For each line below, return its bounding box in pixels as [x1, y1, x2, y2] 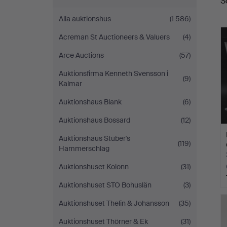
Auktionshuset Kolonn [59, 162, 129, 171]
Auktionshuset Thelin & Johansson [59, 199, 169, 208]
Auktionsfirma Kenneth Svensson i [59, 69, 168, 78]
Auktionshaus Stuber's [59, 134, 130, 143]
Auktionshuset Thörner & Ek [59, 217, 148, 226]
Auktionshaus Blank [59, 97, 122, 106]
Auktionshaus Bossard [59, 116, 130, 125]
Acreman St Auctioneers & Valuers [59, 32, 170, 42]
